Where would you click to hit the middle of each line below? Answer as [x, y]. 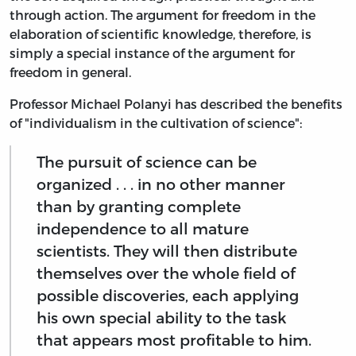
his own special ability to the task [161, 317]
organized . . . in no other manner [161, 184]
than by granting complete [139, 206]
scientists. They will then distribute [167, 250]
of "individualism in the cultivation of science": [156, 123]
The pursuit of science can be [147, 161]
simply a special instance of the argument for [152, 53]
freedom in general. [70, 72]
